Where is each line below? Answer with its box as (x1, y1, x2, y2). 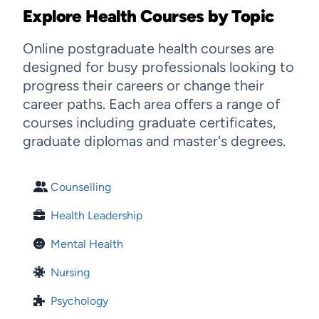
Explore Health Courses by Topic (23, 5, 274, 26)
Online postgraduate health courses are (23, 39, 274, 57)
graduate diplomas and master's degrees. (23, 132, 286, 150)
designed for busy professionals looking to (23, 58, 294, 75)
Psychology (51, 293, 108, 308)
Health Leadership (51, 208, 142, 222)
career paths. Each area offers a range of (23, 95, 280, 113)
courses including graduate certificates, (23, 113, 276, 131)
